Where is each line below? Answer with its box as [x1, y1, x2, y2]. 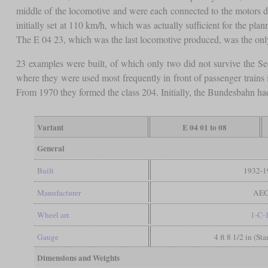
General [36, 142, 65, 155]
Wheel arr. [36, 209, 70, 221]
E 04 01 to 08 [182, 121, 227, 134]
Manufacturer [36, 187, 81, 199]
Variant [36, 121, 63, 134]
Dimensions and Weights [36, 252, 120, 264]
